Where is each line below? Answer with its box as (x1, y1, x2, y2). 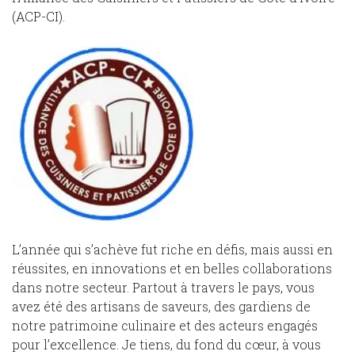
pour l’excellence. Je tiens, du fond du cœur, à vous (12, 335, 321, 353)
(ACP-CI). (12, 8, 65, 25)
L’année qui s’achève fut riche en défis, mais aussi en (12, 240, 333, 258)
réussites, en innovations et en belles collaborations (12, 259, 332, 277)
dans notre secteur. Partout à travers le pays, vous (12, 278, 315, 296)
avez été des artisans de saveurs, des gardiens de (12, 297, 311, 315)
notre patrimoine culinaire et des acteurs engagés (12, 316, 318, 334)
